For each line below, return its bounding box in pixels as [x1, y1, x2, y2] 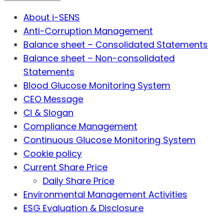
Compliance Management [23, 120, 137, 132]
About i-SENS [23, 11, 80, 23]
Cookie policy [23, 147, 82, 160]
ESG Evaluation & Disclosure [23, 202, 144, 214]
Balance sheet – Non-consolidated [23, 52, 175, 64]
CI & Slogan [23, 107, 73, 119]
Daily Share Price [43, 175, 114, 187]
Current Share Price [23, 161, 108, 173]
